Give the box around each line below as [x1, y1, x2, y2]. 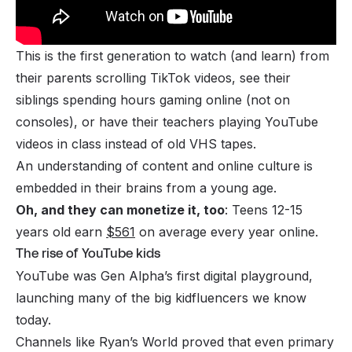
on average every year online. [135, 223, 318, 240]
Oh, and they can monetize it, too [16, 201, 225, 218]
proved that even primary [178, 333, 334, 350]
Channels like [16, 333, 99, 350]
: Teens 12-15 [225, 201, 302, 218]
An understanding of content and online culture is [16, 157, 313, 174]
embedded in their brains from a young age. [16, 179, 277, 196]
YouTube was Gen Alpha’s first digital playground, [16, 267, 313, 284]
